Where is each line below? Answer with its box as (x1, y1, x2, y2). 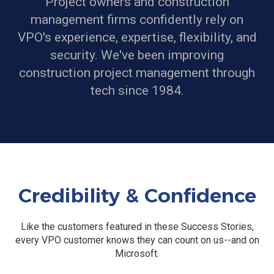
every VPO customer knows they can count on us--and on (15, 234, 259, 246)
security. (50, 48, 101, 62)
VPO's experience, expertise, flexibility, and (17, 30, 257, 45)
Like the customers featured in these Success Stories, (20, 220, 254, 232)
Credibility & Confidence (18, 183, 256, 208)
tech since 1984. (90, 83, 184, 98)
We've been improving (101, 48, 224, 62)
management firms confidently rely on (31, 12, 243, 27)
